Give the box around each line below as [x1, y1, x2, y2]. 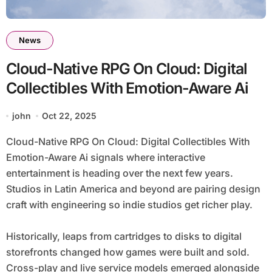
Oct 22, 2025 [42, 110, 97, 121]
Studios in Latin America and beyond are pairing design [5, 183, 260, 195]
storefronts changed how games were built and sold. [5, 246, 250, 259]
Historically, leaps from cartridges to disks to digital [5, 230, 242, 243]
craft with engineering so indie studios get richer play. [5, 199, 253, 211]
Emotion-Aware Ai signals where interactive [5, 151, 205, 164]
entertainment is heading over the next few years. [5, 167, 233, 180]
